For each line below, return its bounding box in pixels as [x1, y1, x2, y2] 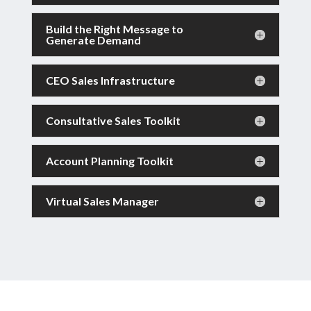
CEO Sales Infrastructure [45, 74, 175, 87]
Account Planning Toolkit [45, 154, 174, 168]
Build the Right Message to [45, 22, 183, 36]
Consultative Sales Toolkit [45, 114, 180, 128]
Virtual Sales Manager [45, 194, 159, 208]
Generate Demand [45, 33, 141, 47]
